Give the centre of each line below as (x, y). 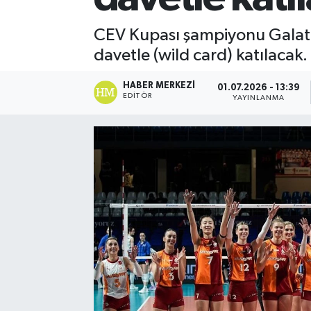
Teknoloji (64, 60)
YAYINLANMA (259, 98)
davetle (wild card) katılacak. (200, 55)
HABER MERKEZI (159, 86)
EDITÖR (137, 96)
